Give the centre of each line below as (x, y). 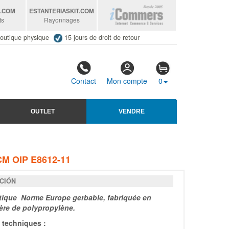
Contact (84, 81)
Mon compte (127, 81)
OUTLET (43, 111)
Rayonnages (62, 20)
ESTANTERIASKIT (54, 11)
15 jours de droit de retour (102, 37)
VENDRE (132, 111)
